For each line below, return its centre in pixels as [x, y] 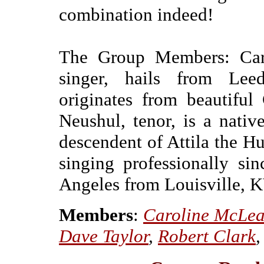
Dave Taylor [104, 236]
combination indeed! [136, 14]
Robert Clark [207, 236]
